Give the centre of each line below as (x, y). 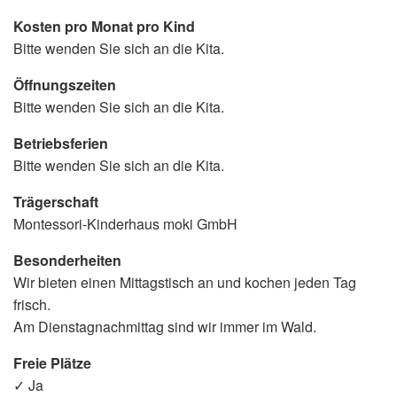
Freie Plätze (52, 362)
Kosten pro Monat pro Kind (104, 26)
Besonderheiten (67, 260)
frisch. (32, 304)
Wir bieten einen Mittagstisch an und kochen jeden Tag (185, 282)
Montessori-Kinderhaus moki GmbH (125, 223)
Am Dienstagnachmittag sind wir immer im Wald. (165, 326)
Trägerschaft (56, 201)
